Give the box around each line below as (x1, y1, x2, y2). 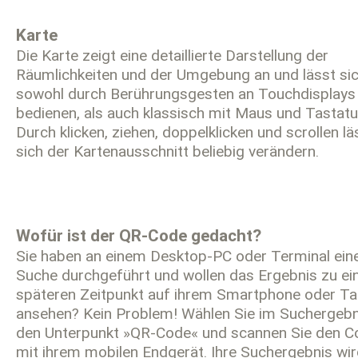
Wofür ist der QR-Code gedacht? (16, 225, 261, 246)
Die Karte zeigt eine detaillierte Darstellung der (16, 46, 328, 66)
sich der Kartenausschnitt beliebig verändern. (16, 141, 319, 161)
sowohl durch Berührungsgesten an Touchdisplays (16, 84, 356, 104)
